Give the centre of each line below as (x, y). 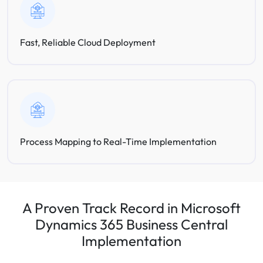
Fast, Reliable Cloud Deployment (87, 42)
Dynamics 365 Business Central (131, 224)
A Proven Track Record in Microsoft (131, 208)
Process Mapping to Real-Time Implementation (118, 141)
